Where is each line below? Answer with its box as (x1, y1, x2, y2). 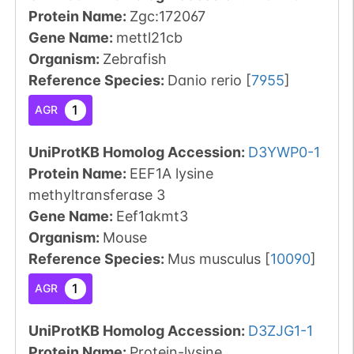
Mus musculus (167, 250, 261, 267)
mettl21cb (115, 28, 183, 46)
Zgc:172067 (129, 7, 205, 24)
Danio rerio (167, 71, 242, 88)
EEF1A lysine (129, 164, 213, 182)
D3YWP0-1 (247, 143, 320, 160)
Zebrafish (102, 50, 167, 67)
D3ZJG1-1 (247, 322, 313, 339)
